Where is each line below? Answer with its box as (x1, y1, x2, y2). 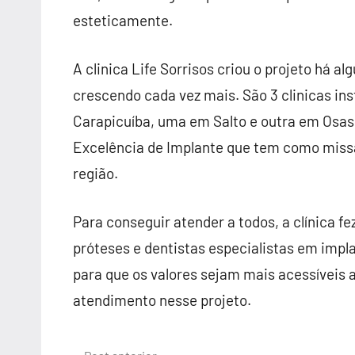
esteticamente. (73, 11, 173, 29)
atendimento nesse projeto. (73, 291, 251, 309)
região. (73, 164, 118, 182)
